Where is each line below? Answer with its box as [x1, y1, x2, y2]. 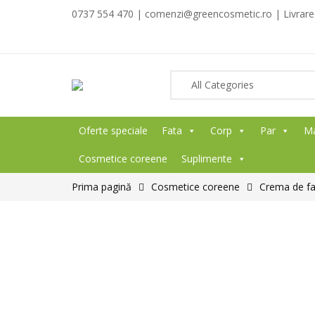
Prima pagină [72, 180, 131, 193]
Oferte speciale [79, 124, 148, 137]
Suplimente [181, 152, 232, 165]
